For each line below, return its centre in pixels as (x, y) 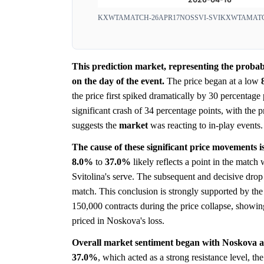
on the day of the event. (118, 81)
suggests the (95, 126)
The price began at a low (213, 81)
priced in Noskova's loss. (118, 221)
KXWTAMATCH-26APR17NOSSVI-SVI (159, 18)
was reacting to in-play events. (205, 126)
